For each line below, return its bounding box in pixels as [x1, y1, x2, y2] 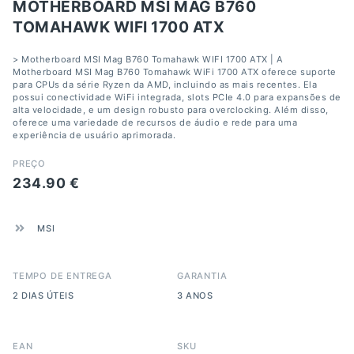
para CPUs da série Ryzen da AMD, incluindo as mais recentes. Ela [13, 78, 317, 90]
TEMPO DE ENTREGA [13, 269, 112, 281]
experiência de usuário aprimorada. [13, 129, 175, 141]
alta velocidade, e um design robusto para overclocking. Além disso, [13, 104, 329, 115]
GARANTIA [177, 269, 228, 281]
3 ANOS [177, 289, 213, 301]
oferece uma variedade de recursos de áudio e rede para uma [13, 116, 297, 128]
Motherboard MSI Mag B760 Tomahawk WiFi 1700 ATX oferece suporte [13, 66, 337, 77]
